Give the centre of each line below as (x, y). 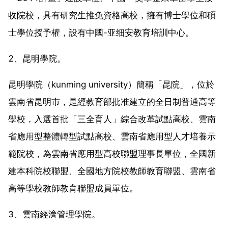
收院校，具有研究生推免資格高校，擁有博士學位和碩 (112, 15)
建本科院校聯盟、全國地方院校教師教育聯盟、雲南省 (112, 171)
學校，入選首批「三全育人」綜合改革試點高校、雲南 (112, 119)
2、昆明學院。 (37, 58)
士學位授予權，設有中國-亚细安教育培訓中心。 (101, 32)
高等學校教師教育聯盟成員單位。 (73, 188)
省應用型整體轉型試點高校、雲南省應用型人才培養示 (112, 136)
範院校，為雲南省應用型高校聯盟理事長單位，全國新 (112, 153)
